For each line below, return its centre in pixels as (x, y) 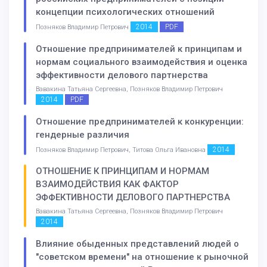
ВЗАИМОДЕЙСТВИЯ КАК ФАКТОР (107, 184)
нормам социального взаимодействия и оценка (142, 62)
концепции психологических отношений (125, 12)
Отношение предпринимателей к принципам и (139, 49)
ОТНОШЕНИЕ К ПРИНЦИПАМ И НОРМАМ (122, 171)
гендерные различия (83, 134)
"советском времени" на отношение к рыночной (142, 257)
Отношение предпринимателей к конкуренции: (140, 121)
